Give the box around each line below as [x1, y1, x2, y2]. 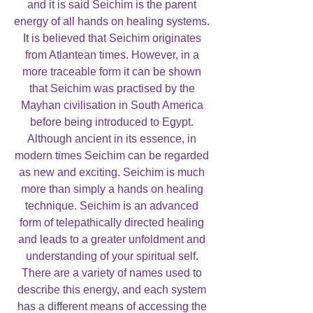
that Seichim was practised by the [29, 82, 195, 94]
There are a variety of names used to [22, 266, 202, 279]
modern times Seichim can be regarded [15, 149, 209, 161]
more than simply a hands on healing [20, 182, 203, 195]
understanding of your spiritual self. [25, 249, 198, 262]
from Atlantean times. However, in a [24, 48, 199, 61]
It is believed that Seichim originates [22, 31, 201, 44]
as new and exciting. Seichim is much [19, 166, 205, 178]
